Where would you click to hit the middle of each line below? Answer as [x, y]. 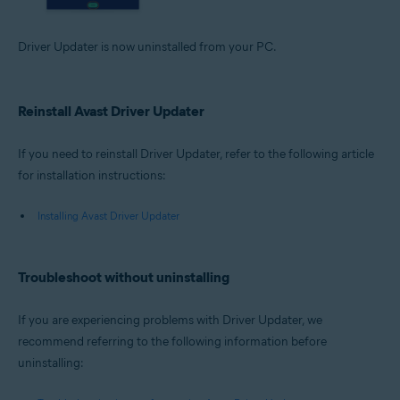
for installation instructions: [92, 175]
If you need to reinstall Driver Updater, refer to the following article [196, 154]
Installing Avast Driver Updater [108, 215]
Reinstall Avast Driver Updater [111, 111]
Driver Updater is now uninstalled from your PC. [147, 46]
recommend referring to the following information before [172, 341]
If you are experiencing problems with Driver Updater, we [170, 320]
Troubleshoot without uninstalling [124, 277]
